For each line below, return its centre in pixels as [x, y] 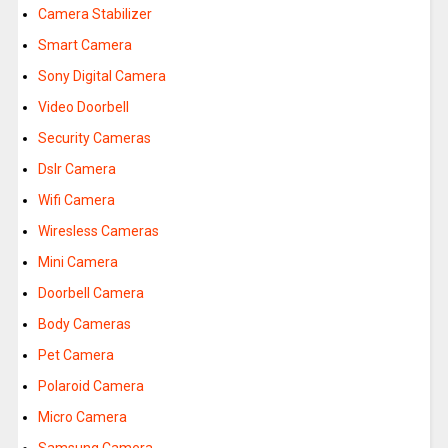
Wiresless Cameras [98, 231]
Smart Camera [84, 45]
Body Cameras [84, 324]
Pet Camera [75, 355]
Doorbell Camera [90, 293]
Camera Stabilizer [94, 14]
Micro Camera [82, 417]
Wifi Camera [76, 200]
